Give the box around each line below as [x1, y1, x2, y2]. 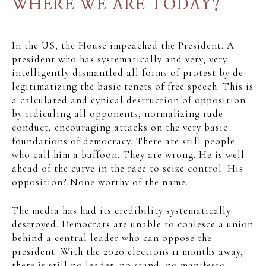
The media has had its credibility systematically [12, 204, 231, 217]
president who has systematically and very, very [12, 52, 227, 65]
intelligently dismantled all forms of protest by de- [12, 66, 247, 79]
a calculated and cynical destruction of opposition [12, 93, 246, 106]
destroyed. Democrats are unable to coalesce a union [12, 218, 254, 230]
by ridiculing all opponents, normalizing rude [12, 107, 223, 120]
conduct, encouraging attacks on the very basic [12, 121, 228, 134]
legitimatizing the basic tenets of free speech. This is [12, 80, 254, 93]
